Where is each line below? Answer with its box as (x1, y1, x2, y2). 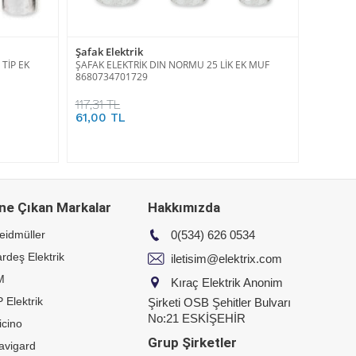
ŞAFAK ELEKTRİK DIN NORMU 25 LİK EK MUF (75, 57, 269, 72)
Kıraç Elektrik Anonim (168, 275, 283, 289)
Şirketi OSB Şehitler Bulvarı (148, 295, 291, 309)
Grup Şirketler (148, 334, 237, 350)
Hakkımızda (148, 199, 220, 215)
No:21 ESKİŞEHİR (148, 311, 246, 325)
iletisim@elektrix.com (168, 251, 282, 265)
